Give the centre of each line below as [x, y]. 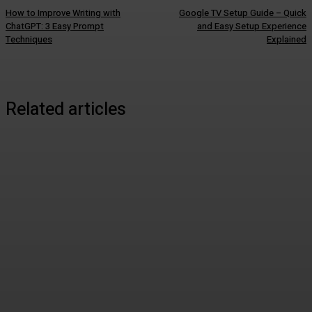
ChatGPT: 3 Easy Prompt [55, 26]
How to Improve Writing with [63, 13]
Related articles [66, 110]
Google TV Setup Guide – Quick [242, 13]
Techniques [29, 40]
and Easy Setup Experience [251, 26]
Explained [286, 40]
